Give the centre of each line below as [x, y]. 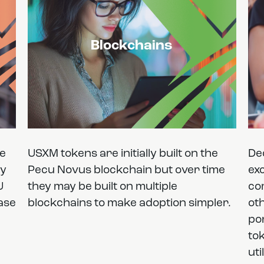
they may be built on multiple [103, 187]
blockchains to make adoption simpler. [130, 204]
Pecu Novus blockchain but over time [127, 171]
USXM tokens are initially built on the [123, 154]
